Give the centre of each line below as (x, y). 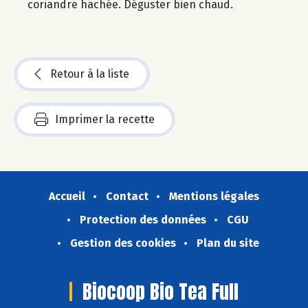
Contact (127, 196)
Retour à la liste (90, 74)
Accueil (67, 196)
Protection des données (143, 219)
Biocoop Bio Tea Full (161, 291)
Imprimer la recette (105, 119)
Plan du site (228, 243)
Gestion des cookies (123, 243)
